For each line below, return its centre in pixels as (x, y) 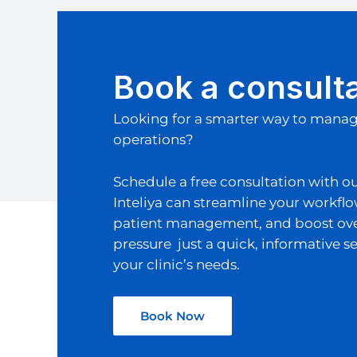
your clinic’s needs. (177, 265)
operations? (153, 140)
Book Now (173, 316)
